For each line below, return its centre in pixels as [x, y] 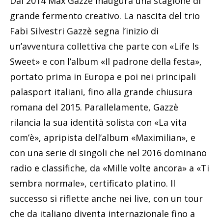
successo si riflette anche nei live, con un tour [106, 199]
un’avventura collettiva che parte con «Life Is [104, 46]
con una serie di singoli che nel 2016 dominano [108, 153]
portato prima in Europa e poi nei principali [103, 77]
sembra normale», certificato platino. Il [93, 183]
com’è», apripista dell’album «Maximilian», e [103, 138]
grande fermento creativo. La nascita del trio [105, 16]
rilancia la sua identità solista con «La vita [98, 123]
